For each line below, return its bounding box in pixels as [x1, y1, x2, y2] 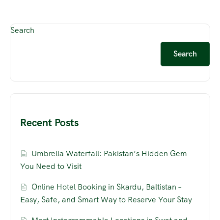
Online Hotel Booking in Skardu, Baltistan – [31, 182, 182, 192]
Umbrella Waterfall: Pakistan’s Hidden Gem [31, 148, 188, 159]
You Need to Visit [20, 161, 82, 172]
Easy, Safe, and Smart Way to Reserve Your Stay [20, 194, 192, 205]
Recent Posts [20, 116, 79, 130]
